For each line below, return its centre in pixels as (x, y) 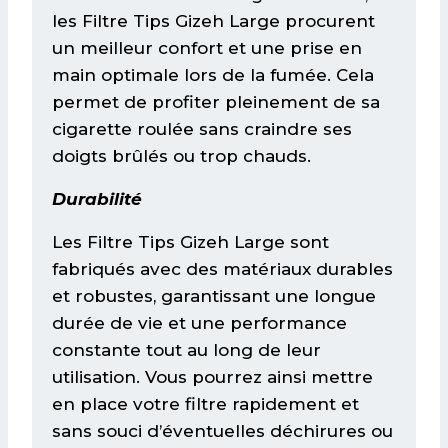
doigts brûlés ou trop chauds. (181, 155)
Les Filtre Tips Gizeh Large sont (190, 241)
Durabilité (97, 198)
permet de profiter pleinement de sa (216, 101)
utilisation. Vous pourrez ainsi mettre (212, 376)
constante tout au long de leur (186, 349)
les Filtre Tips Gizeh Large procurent (213, 20)
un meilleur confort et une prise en (207, 47)
